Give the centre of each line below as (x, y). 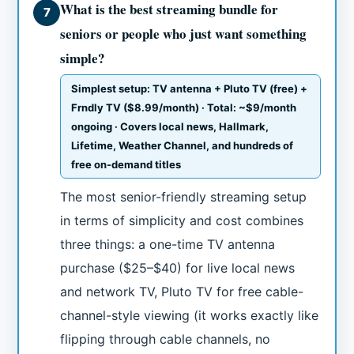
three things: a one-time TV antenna (168, 245)
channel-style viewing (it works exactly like (190, 316)
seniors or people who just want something (184, 34)
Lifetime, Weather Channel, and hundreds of (183, 146)
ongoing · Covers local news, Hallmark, (170, 127)
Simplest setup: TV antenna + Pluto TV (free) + (190, 89)
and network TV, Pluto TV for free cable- (182, 292)
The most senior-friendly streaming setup (184, 197)
